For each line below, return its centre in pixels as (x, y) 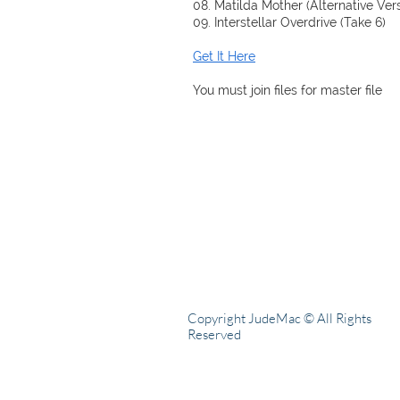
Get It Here (224, 56)
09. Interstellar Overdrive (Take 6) (289, 22)
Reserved (214, 334)
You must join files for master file (287, 90)
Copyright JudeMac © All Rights (279, 318)
